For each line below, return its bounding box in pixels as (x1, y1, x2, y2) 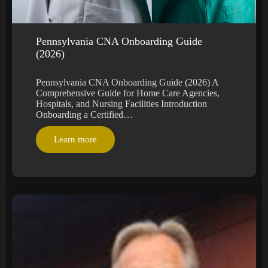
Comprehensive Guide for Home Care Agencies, (36, 87, 220, 98)
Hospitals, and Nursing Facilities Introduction (36, 98, 207, 109)
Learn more (54, 134, 97, 144)
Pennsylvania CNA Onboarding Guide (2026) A (36, 77, 218, 87)
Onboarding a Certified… (36, 109, 133, 120)
